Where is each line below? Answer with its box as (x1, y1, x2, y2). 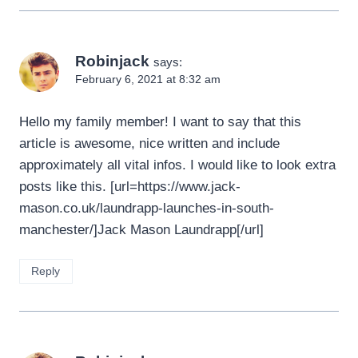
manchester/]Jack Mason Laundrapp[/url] (19, 221, 264, 237)
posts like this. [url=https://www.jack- (19, 178, 241, 194)
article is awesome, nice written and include (19, 135, 280, 151)
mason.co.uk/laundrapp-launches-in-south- (19, 200, 274, 216)
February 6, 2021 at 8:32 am (75, 73, 221, 86)
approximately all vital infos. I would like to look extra (19, 157, 336, 173)
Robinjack (75, 52, 149, 70)
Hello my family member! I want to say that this (19, 113, 301, 129)
